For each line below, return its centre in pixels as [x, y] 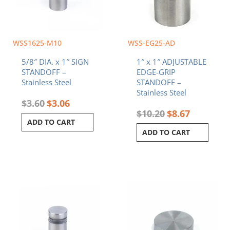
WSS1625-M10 [37, 43]
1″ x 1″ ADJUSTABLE [171, 62]
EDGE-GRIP [156, 72]
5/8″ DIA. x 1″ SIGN [55, 62]
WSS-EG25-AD [151, 43]
